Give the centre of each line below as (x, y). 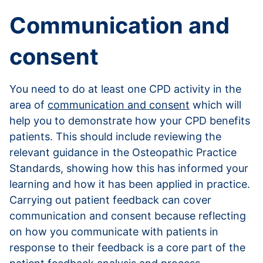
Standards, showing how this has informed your (129, 168)
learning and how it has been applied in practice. (130, 184)
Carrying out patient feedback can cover (110, 200)
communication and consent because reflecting (128, 215)
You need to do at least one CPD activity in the (125, 89)
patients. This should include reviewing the (115, 136)
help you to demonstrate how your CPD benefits (130, 120)
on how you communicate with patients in (114, 231)
